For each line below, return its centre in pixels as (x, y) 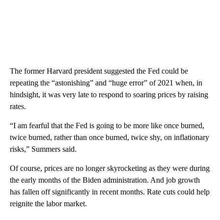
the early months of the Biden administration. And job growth (105, 180)
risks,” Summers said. (43, 149)
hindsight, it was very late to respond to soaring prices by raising (109, 94)
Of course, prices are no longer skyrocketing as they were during (110, 168)
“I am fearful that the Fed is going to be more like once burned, (107, 125)
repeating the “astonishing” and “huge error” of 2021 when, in (106, 82)
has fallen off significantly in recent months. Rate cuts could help (110, 192)
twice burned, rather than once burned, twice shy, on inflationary (110, 137)
